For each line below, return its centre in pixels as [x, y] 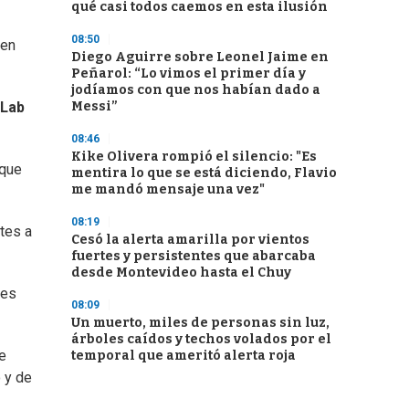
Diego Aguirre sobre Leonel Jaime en [200, 57]
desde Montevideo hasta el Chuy [181, 273]
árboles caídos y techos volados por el [201, 339]
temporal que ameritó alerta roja [184, 356]
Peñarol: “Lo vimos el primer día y [189, 73]
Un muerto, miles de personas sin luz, [200, 323]
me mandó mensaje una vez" [168, 189]
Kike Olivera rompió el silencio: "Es [194, 157]
